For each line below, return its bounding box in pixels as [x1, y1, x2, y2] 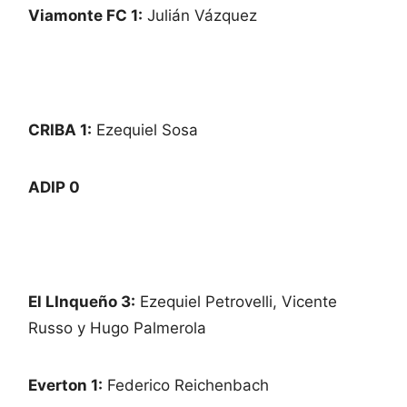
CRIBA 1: [28, 120, 92, 139]
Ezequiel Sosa [92, 120, 198, 139]
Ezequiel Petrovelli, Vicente [135, 292, 337, 311]
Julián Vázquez [143, 5, 257, 25]
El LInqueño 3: [28, 292, 135, 311]
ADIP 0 [28, 177, 80, 196]
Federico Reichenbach [103, 375, 269, 394]
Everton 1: [28, 375, 103, 394]
